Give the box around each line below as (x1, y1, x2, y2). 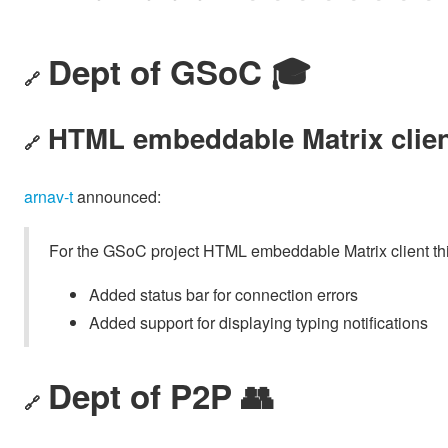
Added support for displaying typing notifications (89, 310, 428, 334)
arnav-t (24, 184, 73, 208)
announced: (73, 184, 161, 208)
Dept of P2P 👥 (48, 372, 274, 420)
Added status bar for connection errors (89, 282, 358, 306)
